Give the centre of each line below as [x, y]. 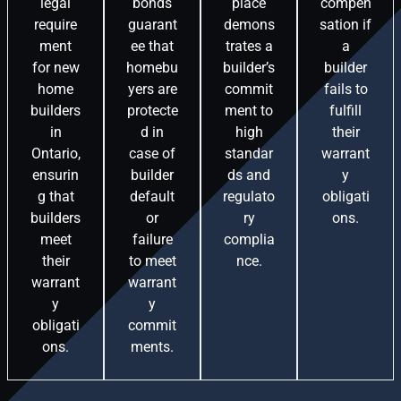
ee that [152, 47]
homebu [152, 68]
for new [55, 68]
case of [152, 154]
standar [249, 154]
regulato [249, 197]
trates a [249, 47]
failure [152, 240]
